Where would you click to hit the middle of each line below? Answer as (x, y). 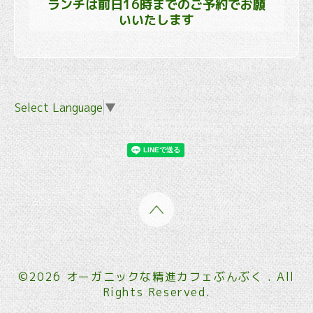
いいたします (156, 20)
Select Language (59, 107)
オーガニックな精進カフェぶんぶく (167, 276)
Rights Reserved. (156, 292)
